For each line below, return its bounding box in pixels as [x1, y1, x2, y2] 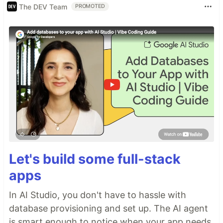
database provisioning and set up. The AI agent [9, 203, 208, 214]
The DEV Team [19, 2, 67, 11]
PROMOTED [75, 3, 106, 10]
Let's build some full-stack [9, 151, 181, 168]
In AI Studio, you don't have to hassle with [9, 190, 186, 201]
